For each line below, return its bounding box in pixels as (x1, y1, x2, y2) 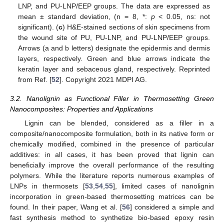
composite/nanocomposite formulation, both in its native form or (10, 129, 214, 138)
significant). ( (18, 23, 59, 31)
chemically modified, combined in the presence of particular (10, 140, 214, 148)
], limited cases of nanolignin (112, 182, 214, 190)
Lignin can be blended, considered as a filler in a (24, 119, 214, 127)
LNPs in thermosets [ (10, 182, 85, 190)
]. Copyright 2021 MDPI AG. (59, 75, 147, 84)
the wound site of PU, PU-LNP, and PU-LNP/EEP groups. (18, 33, 210, 42)
